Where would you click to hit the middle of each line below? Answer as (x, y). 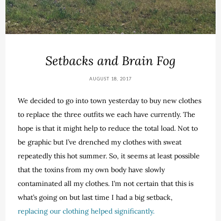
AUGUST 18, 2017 (110, 78)
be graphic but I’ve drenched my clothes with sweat (100, 142)
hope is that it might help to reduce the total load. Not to (108, 128)
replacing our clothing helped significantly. (86, 211)
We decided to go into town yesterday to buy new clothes (110, 100)
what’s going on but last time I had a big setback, (95, 197)
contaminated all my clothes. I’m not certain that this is (106, 183)
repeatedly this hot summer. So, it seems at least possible (109, 156)
